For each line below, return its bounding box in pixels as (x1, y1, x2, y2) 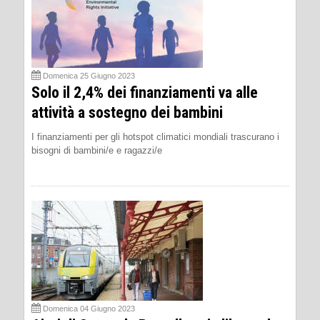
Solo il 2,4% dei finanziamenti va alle (31, 84, 258, 101)
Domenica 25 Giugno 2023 (43, 71, 135, 80)
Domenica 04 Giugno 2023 (43, 304, 135, 313)
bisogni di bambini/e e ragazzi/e (31, 145, 162, 156)
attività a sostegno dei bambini (31, 104, 223, 121)
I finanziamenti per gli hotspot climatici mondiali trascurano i (31, 131, 279, 142)
